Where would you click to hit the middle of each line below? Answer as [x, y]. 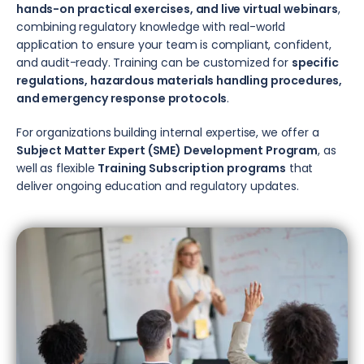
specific [315, 63]
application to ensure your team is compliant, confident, [174, 45]
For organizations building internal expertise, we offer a [168, 133]
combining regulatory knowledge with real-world [151, 27]
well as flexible [57, 169]
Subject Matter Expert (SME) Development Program [167, 151]
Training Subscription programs [192, 169]
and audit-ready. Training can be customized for [154, 63]
